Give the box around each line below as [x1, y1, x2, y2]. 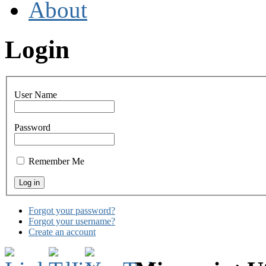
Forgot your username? [28, 216, 115, 227]
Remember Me [28, 156, 84, 167]
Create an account [28, 227, 96, 237]
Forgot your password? [28, 205, 115, 216]
